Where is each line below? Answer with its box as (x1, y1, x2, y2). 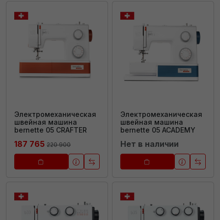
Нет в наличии (120, 138, 179, 149)
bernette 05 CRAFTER (14, 125, 87, 134)
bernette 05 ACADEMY (120, 125, 195, 134)
